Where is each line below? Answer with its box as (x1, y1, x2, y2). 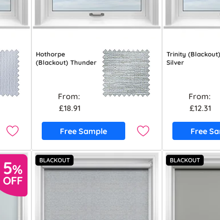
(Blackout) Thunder (36, 58, 97, 67)
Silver (166, 58, 185, 67)
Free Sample (60, 126, 108, 136)
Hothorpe (36, 50, 66, 58)
